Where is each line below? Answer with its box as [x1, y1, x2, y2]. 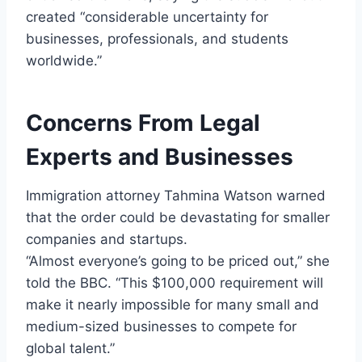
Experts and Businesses [26, 143, 293, 171]
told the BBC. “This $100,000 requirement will [26, 275, 323, 292]
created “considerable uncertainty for [26, 9, 268, 26]
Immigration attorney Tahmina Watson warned [26, 187, 326, 204]
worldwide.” [26, 53, 102, 69]
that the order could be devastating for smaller [26, 209, 330, 226]
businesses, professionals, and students [26, 31, 288, 48]
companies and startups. [26, 231, 187, 248]
